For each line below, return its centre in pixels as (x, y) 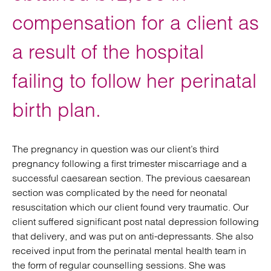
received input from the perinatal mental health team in (129, 250)
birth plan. (57, 110)
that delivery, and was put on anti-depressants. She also (133, 236)
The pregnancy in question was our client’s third (116, 149)
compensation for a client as (135, 23)
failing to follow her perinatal (134, 81)
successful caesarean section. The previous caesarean (131, 178)
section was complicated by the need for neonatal (120, 192)
